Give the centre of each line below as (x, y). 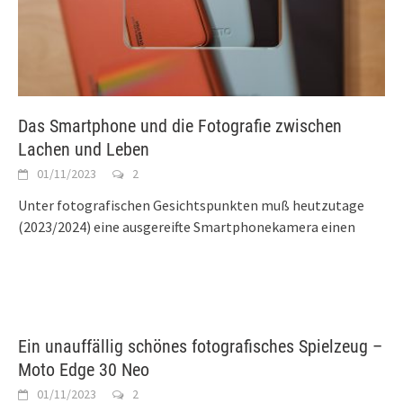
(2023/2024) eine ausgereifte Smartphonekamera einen (187, 226)
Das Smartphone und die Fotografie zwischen (180, 125)
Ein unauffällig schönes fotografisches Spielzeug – (200, 346)
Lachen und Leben (84, 149)
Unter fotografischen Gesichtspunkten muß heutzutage (191, 205)
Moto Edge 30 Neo (84, 369)
